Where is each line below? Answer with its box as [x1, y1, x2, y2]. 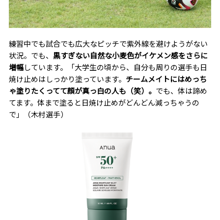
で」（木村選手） [8, 109, 68, 120]
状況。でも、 [8, 50, 53, 61]
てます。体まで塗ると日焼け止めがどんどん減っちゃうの [8, 97, 199, 108]
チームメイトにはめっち [125, 74, 207, 84]
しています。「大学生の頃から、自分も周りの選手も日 [23, 62, 207, 73]
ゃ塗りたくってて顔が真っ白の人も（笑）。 [8, 85, 156, 96]
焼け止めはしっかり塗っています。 [8, 74, 126, 84]
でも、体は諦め [155, 85, 207, 96]
